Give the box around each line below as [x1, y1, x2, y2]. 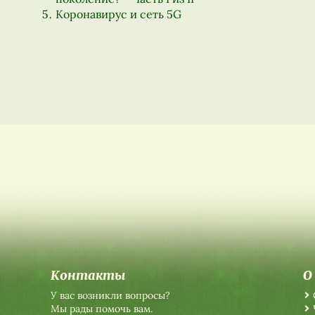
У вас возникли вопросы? [51, 289, 170, 302]
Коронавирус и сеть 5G [56, 7, 182, 22]
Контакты [51, 267, 125, 284]
